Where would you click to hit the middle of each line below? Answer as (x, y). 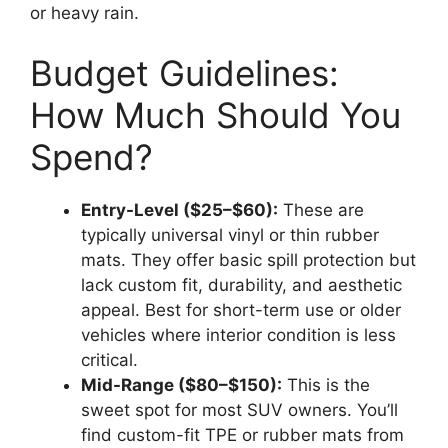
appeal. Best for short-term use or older (241, 309)
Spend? (91, 156)
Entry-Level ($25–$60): (179, 209)
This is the (326, 384)
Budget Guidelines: (184, 72)
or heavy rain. (84, 13)
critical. (109, 359)
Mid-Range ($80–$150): (181, 384)
